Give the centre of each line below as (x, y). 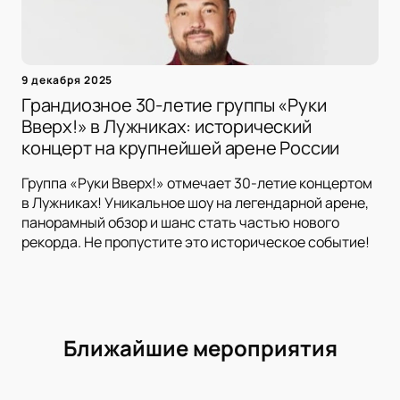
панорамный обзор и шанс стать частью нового (180, 223)
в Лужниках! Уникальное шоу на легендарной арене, (195, 203)
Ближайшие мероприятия (200, 348)
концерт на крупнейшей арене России (181, 148)
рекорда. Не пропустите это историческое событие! (196, 242)
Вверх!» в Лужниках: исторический (167, 127)
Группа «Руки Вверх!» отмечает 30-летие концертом (197, 183)
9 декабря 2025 (67, 80)
